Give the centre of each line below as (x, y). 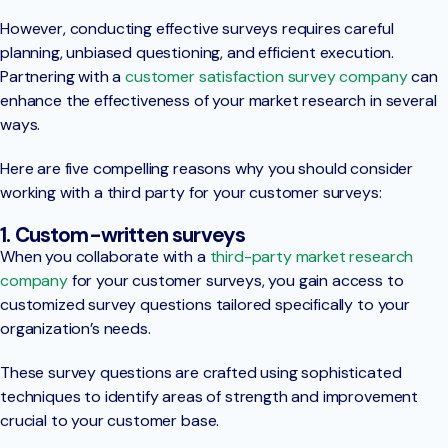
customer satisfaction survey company (266, 77)
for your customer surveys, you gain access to (235, 281)
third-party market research (311, 257)
